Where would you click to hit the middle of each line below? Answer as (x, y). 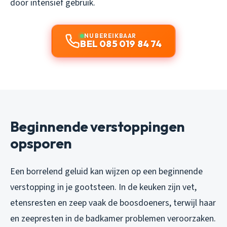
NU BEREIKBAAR (110, 36)
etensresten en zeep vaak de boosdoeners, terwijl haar (113, 203)
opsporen (41, 143)
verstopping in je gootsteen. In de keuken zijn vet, (103, 187)
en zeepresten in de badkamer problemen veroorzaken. (113, 219)
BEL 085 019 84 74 (121, 44)
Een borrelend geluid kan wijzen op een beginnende (106, 172)
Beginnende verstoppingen (98, 127)
